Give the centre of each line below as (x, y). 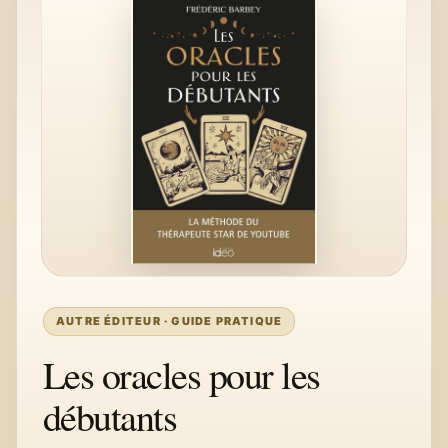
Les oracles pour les (181, 374)
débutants (110, 416)
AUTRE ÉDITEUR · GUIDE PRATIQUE (169, 321)
